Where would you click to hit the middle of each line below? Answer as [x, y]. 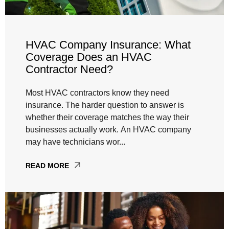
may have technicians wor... [75, 142]
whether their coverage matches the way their [107, 117]
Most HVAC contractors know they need [97, 93]
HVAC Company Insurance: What [108, 44]
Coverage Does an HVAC [89, 57]
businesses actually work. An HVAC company [108, 129]
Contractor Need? [69, 69]
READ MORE [47, 166]
